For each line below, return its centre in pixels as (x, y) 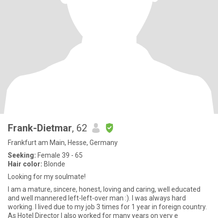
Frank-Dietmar (40, 128)
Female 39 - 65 (59, 155)
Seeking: (22, 155)
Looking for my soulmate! (47, 177)
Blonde (54, 164)
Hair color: (25, 164)
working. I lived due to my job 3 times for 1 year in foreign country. (107, 207)
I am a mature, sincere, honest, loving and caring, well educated (104, 189)
